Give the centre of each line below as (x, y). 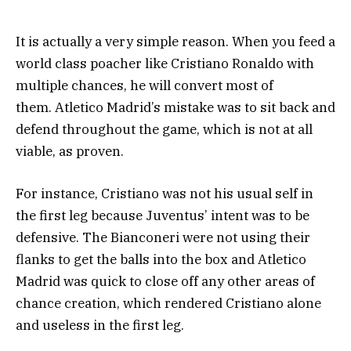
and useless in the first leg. (100, 325)
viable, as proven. (70, 151)
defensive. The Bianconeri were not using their (163, 237)
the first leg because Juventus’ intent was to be (163, 215)
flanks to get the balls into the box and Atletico (161, 259)
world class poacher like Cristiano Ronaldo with (165, 63)
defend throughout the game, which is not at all (164, 129)
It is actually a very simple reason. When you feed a (175, 41)
